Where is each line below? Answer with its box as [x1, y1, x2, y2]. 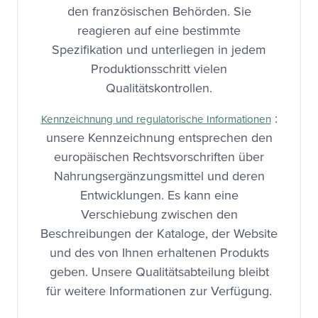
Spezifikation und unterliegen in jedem [52, 40, 266, 59]
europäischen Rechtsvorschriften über [54, 148, 264, 166]
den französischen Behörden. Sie [67, 2, 251, 21]
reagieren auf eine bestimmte [77, 21, 241, 40]
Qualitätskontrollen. [106, 79, 212, 97]
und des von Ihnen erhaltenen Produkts [49, 243, 269, 262]
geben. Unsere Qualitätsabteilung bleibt [49, 263, 269, 281]
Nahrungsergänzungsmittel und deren [53, 167, 265, 185]
